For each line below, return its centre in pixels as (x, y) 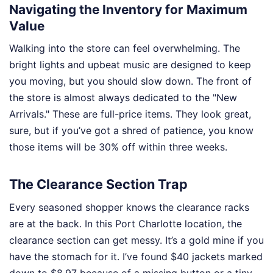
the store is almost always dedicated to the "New (123, 98)
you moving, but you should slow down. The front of (130, 81)
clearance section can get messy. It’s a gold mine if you (136, 240)
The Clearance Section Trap (98, 184)
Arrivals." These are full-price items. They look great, (130, 114)
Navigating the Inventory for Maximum (128, 9)
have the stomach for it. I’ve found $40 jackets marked (136, 256)
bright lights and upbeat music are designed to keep (130, 65)
